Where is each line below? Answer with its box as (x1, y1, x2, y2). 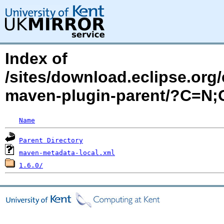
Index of (5, 49, 67, 67)
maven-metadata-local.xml (19, 149, 115, 156)
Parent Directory (19, 136, 83, 144)
